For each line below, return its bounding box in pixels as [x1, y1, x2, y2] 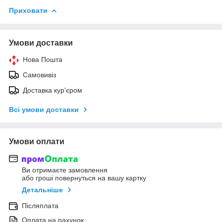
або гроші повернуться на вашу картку [22, 174, 146, 182]
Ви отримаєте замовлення [22, 166, 108, 174]
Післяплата [22, 202, 58, 210]
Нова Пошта [23, 55, 62, 63]
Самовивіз [23, 70, 56, 79]
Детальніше [22, 186, 63, 194]
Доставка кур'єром [23, 86, 82, 94]
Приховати [9, 6, 48, 14]
